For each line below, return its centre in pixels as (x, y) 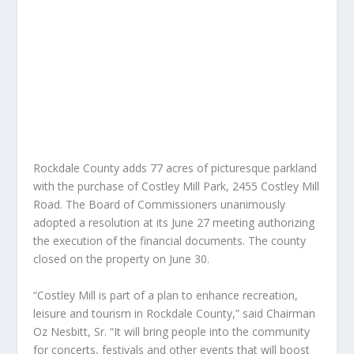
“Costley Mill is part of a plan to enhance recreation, (166, 296)
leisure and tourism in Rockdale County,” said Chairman (175, 314)
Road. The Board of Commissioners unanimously (160, 205)
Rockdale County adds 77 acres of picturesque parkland (175, 168)
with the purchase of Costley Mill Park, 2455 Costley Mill (177, 186)
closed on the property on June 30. (122, 259)
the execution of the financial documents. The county (170, 241)
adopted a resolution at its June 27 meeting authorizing (174, 223)
